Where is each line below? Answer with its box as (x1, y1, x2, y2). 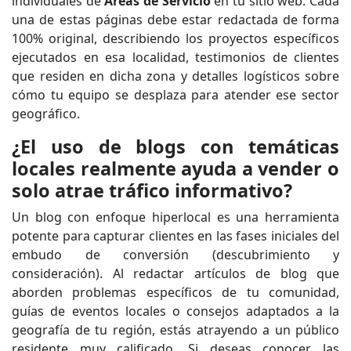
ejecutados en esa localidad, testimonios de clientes (12, 48, 339, 66)
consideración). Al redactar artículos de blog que (12, 264, 339, 282)
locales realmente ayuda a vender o (12, 155, 339, 181)
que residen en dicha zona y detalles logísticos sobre (12, 67, 339, 85)
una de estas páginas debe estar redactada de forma (12, 10, 339, 28)
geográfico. (12, 104, 80, 122)
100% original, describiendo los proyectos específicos (12, 29, 339, 47)
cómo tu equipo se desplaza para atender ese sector (12, 85, 339, 103)
